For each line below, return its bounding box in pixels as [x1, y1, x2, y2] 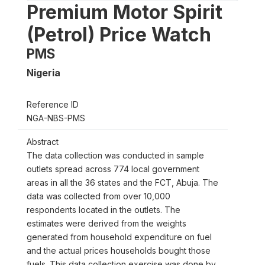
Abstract [27, 136, 59, 147]
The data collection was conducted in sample [27, 150, 204, 160]
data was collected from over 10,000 [27, 190, 170, 201]
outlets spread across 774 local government [27, 163, 199, 174]
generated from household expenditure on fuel [27, 231, 212, 242]
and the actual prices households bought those [27, 245, 211, 256]
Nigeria [27, 66, 60, 79]
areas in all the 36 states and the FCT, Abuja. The [27, 177, 218, 188]
